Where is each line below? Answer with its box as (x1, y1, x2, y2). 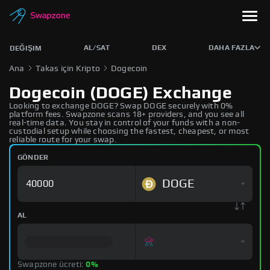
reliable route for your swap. (9, 136, 117, 144)
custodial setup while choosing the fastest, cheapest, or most (9, 127, 250, 136)
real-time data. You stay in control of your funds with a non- (9, 119, 240, 127)
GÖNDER (17, 154, 49, 161)
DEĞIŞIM (10, 45, 42, 52)
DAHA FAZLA (209, 44, 254, 51)
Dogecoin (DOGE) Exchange (9, 85, 232, 102)
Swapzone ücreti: (17, 260, 86, 269)
